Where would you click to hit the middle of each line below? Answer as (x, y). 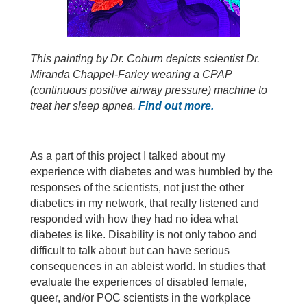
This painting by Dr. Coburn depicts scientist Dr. (145, 59)
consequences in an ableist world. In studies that (148, 267)
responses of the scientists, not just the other (137, 188)
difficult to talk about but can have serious (130, 251)
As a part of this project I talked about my (128, 156)
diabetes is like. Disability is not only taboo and (144, 235)
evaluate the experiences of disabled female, (138, 282)
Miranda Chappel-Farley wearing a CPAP (131, 75)
